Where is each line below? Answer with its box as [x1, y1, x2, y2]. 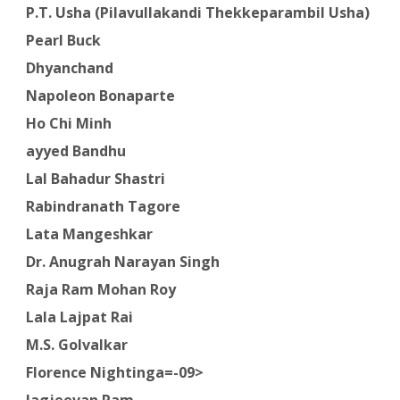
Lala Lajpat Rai [21, 306, 133, 327]
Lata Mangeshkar [21, 223, 153, 244]
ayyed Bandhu [21, 140, 126, 161]
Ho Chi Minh [21, 112, 112, 133]
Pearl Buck [21, 29, 101, 50]
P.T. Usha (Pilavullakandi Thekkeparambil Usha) [21, 2, 370, 22]
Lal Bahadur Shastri [21, 168, 165, 188]
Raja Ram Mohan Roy [21, 279, 176, 299]
